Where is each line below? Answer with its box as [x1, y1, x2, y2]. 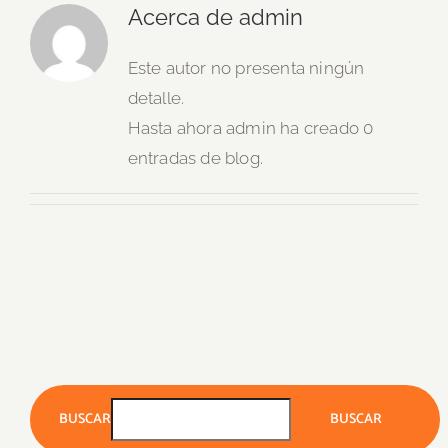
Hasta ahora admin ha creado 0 [127, 118, 374, 138]
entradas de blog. [127, 148, 263, 168]
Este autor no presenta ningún [127, 58, 365, 78]
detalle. [127, 88, 185, 108]
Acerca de [127, 4, 239, 30]
